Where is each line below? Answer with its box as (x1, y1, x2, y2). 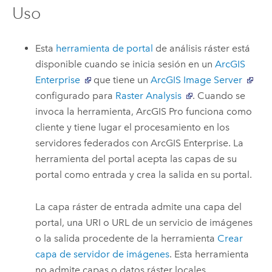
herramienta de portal (56, 42, 154, 55)
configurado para (35, 90, 116, 102)
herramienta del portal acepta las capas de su (35, 153, 237, 165)
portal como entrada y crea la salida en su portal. (35, 169, 253, 181)
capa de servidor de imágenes (35, 248, 170, 260)
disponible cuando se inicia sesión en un (35, 58, 216, 70)
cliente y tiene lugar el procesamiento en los (35, 121, 230, 134)
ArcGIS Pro (136, 106, 184, 118)
